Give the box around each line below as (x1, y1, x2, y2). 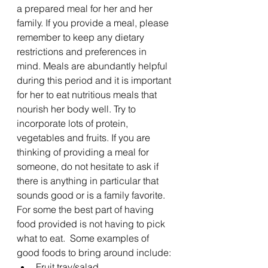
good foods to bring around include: (17, 246, 171, 258)
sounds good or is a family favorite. (17, 189, 167, 201)
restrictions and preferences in (17, 45, 149, 57)
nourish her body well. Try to (17, 103, 138, 115)
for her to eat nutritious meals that (17, 89, 159, 100)
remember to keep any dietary (17, 31, 147, 43)
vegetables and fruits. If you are (17, 132, 153, 144)
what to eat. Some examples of (17, 232, 151, 244)
